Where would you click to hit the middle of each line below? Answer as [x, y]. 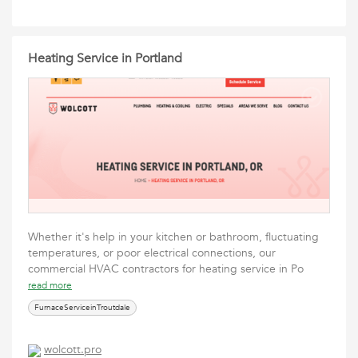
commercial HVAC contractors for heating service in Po [169, 269]
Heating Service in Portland [105, 58]
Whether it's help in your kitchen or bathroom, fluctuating [173, 237]
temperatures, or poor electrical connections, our [152, 253]
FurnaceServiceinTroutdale [82, 308]
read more [50, 285]
